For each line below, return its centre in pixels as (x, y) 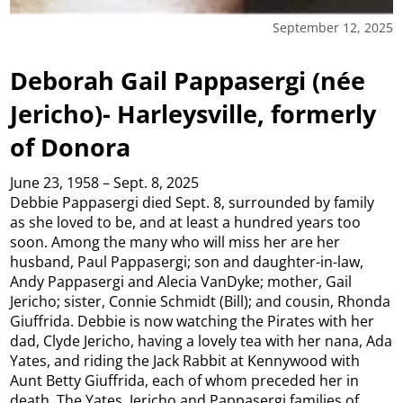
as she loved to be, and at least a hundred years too (186, 223)
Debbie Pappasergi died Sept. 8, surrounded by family (193, 203)
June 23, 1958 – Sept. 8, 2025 (105, 183)
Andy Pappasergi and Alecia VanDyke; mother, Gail (181, 282)
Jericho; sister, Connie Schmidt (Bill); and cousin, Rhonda (201, 302)
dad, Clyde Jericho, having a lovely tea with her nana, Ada (201, 341)
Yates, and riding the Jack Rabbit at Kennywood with (185, 361)
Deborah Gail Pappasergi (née (188, 80)
